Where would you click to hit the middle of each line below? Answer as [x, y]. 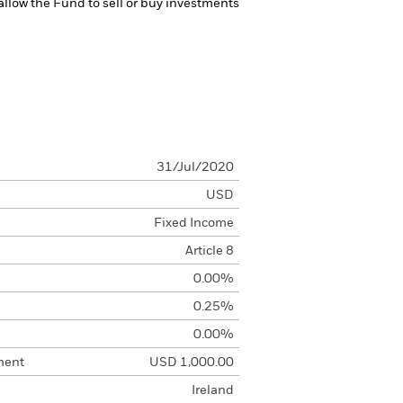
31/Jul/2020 [195, 167]
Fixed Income [193, 223]
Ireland [212, 390]
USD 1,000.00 [191, 363]
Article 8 [209, 251]
